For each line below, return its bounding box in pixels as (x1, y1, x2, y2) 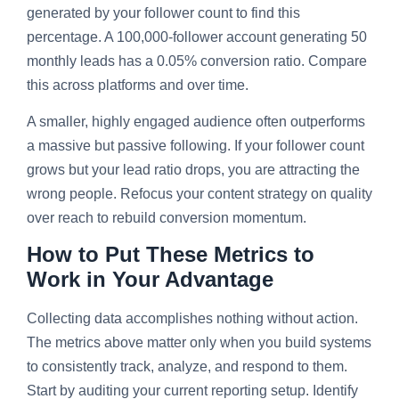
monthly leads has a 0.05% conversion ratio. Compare (27, 53, 367, 69)
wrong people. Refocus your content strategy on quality (27, 186, 372, 202)
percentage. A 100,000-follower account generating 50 (27, 28, 367, 45)
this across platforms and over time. (27, 77, 248, 93)
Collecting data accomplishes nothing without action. (27, 311, 358, 327)
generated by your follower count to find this (27, 4, 300, 20)
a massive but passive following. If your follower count (27, 138, 364, 154)
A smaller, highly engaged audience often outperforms (27, 114, 365, 130)
